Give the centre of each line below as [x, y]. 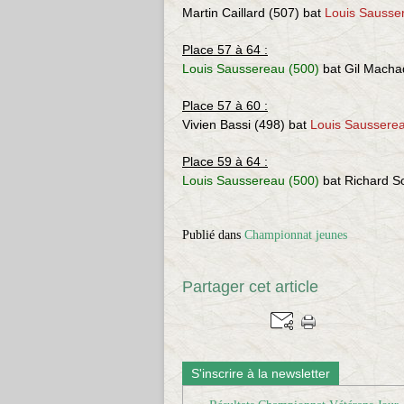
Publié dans [211, 235]
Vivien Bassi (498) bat [246, 124]
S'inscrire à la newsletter [261, 373]
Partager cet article [250, 287]
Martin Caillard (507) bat [253, 13]
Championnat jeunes [296, 235]
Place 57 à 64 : [225, 50]
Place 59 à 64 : [225, 161]
